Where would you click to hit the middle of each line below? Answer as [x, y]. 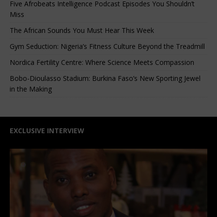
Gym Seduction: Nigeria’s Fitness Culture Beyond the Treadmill [107, 46]
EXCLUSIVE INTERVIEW [47, 130]
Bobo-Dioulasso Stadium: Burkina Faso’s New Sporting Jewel [105, 78]
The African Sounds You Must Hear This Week [82, 30]
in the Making [31, 89]
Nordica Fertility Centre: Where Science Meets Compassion [102, 62]
